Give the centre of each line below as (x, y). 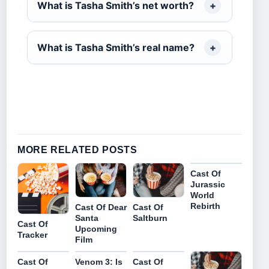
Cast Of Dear (101, 207)
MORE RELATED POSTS (77, 150)
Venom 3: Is (99, 261)
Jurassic (208, 184)
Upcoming (96, 228)
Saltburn (150, 218)
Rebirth (205, 206)
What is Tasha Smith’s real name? (116, 47)
